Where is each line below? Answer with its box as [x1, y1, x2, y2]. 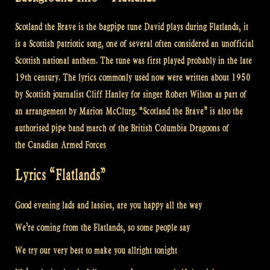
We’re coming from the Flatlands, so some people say [15, 222, 190, 234]
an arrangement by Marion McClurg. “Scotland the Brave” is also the [15, 105, 243, 117]
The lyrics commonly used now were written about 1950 [63, 71, 251, 83]
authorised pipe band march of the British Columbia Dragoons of [15, 122, 229, 134]
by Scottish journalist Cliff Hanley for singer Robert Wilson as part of [15, 88, 246, 100]
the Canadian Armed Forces [15, 139, 106, 151]
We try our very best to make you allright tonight [15, 244, 177, 256]
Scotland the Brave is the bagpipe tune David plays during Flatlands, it [15, 20, 248, 33]
